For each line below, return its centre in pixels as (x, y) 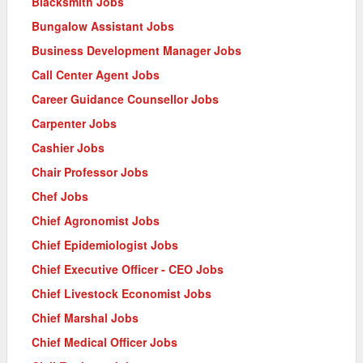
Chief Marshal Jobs (85, 317)
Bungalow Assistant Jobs (103, 26)
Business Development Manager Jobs (137, 50)
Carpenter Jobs (74, 123)
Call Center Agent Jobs (96, 74)
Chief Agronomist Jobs (96, 220)
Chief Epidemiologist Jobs (105, 244)
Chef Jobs (60, 196)
